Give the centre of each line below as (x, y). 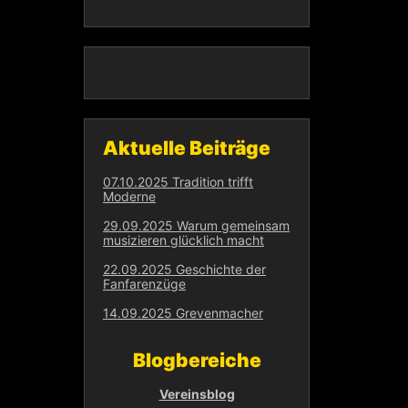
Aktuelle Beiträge (187, 148)
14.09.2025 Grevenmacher (183, 313)
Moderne (129, 196)
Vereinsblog (197, 394)
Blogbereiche (197, 360)
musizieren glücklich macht (184, 240)
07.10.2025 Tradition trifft (178, 182)
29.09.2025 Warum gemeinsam (196, 225)
